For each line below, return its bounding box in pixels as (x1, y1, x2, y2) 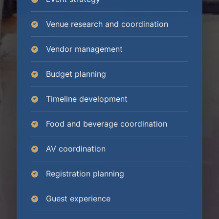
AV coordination (46, 144, 106, 153)
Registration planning (46, 169, 124, 178)
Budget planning (46, 69, 106, 79)
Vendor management (46, 44, 123, 54)
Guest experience (46, 194, 110, 203)
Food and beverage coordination (46, 119, 167, 129)
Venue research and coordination (46, 19, 168, 29)
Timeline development (46, 94, 128, 104)
